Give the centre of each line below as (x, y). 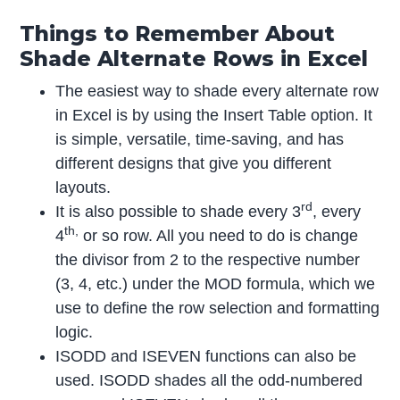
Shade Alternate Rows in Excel (194, 59)
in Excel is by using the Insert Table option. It (214, 115)
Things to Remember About (178, 34)
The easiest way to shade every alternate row (217, 91)
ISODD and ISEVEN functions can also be (206, 356)
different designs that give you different (194, 163)
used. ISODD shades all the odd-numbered (209, 380)
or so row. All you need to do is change (219, 235)
